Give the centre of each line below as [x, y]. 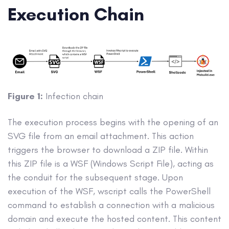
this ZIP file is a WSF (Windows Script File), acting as [111, 163]
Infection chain [73, 96]
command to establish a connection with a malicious [111, 205]
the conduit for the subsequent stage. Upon [95, 177]
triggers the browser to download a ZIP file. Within [108, 150]
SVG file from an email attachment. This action [101, 136]
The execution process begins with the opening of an [113, 122]
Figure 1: [25, 96]
